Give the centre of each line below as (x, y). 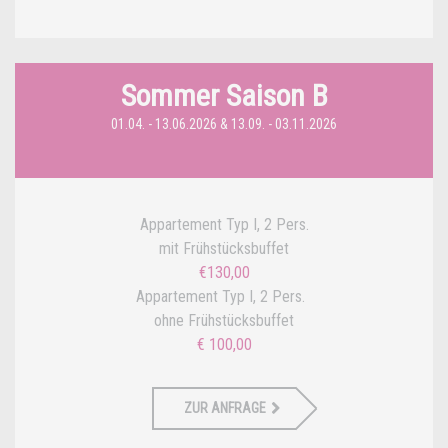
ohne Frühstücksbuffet (224, 320)
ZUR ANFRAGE (225, 407)
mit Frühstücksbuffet (224, 248)
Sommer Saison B (224, 95)
